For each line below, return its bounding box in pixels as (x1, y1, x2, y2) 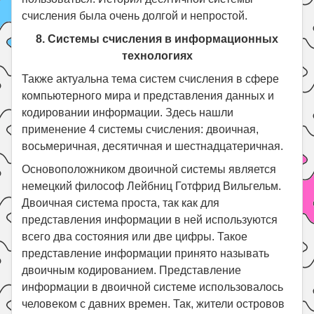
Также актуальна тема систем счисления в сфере (22, 72, 280, 85)
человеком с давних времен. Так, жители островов (22, 297, 285, 310)
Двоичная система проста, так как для (22, 196, 220, 209)
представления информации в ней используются (22, 213, 278, 226)
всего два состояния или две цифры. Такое (22, 230, 248, 243)
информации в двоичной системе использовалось (22, 280, 284, 293)
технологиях (121, 49, 193, 62)
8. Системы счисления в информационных (36, 32, 278, 45)
